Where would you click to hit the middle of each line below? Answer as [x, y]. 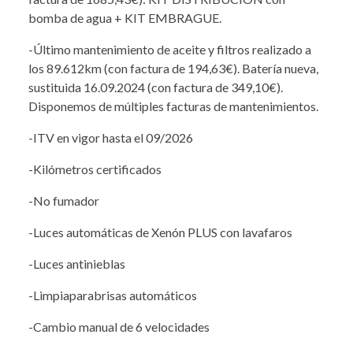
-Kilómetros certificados [95, 169]
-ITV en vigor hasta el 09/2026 [111, 137]
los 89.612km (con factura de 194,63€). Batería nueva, [173, 68]
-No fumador [64, 200]
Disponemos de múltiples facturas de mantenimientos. [173, 106]
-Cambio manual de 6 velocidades [119, 326]
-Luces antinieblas [77, 263]
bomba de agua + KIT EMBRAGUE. [125, 17]
